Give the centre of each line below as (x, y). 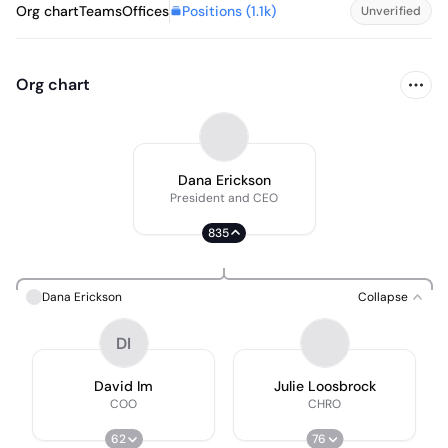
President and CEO (224, 198)
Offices (145, 11)
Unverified (390, 11)
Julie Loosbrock (324, 386)
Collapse (383, 297)
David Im (123, 386)
